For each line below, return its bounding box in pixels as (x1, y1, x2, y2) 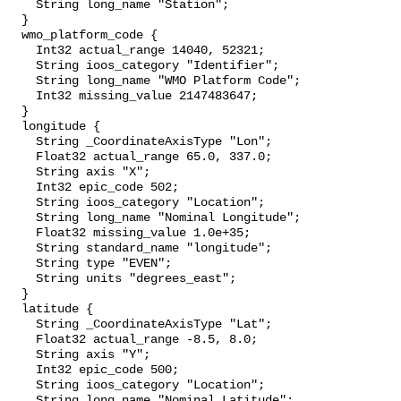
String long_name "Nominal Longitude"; (7, 211, 36, 226)
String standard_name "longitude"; (7, 242, 36, 256)
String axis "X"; (7, 166, 36, 180)
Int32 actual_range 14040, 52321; (7, 44, 36, 58)
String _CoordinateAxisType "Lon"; (7, 135, 36, 149)
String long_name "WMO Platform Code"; (7, 74, 36, 89)
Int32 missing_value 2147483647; (7, 90, 36, 104)
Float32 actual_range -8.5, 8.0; (7, 333, 36, 347)
